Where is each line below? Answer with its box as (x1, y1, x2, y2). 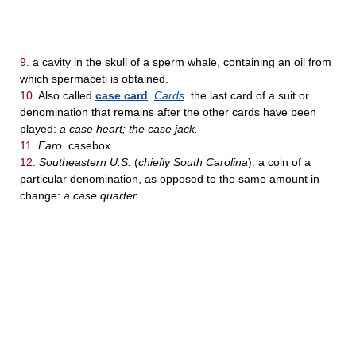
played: (20, 122, 60, 136)
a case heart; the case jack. (60, 122, 198, 136)
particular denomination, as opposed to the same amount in (20, 172, 319, 186)
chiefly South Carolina (138, 156, 248, 169)
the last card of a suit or (188, 89, 309, 103)
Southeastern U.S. (39, 156, 131, 169)
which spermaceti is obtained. (20, 72, 168, 86)
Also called (36, 89, 95, 103)
